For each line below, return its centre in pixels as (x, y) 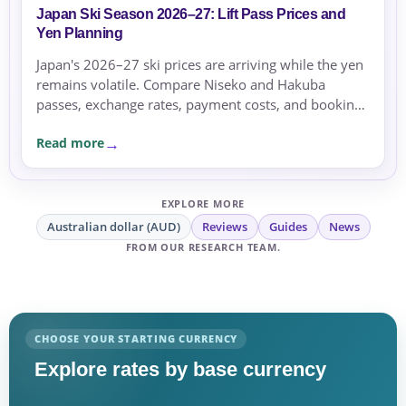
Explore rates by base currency (180, 369)
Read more (70, 143)
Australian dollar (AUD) (113, 226)
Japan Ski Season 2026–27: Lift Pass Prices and (191, 14)
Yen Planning (79, 33)
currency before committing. (125, 124)
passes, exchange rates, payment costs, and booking (199, 104)
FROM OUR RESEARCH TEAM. (203, 246)
